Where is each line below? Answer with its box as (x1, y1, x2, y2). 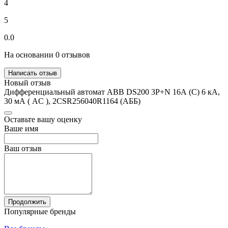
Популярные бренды (4, 207, 76, 216)
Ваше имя (4, 124, 38, 133)
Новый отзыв (4, 78, 51, 87)
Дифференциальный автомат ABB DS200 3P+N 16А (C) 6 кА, (4, 87, 220, 96)
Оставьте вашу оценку (4, 115, 82, 124)
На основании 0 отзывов (4, 50, 90, 59)
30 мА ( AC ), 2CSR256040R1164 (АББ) (4, 96, 140, 105)
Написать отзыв (8, 69, 57, 77)
